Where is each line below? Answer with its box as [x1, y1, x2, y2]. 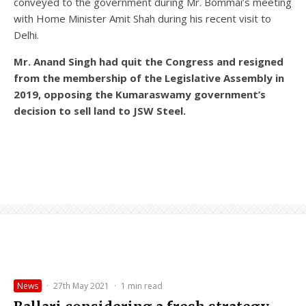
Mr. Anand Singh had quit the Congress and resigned [14, 55, 283, 69]
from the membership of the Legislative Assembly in [14, 71, 284, 85]
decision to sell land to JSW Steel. [14, 104, 186, 118]
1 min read [121, 280, 163, 292]
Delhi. [14, 28, 39, 42]
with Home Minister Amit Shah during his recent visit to [14, 12, 271, 26]
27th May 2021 [53, 280, 109, 292]
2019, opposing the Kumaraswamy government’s [14, 87, 266, 102]
